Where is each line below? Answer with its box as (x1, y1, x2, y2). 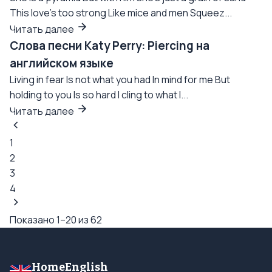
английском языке (10, 55, 114, 71)
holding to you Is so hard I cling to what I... (10, 88, 188, 101)
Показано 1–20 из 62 (10, 213, 102, 226)
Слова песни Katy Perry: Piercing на (10, 38, 209, 53)
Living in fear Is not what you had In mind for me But (10, 73, 230, 86)
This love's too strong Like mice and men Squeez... (10, 6, 232, 19)
